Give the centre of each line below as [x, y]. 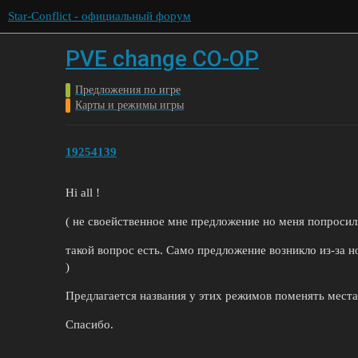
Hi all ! [83, 192]
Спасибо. [89, 324]
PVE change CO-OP [162, 59]
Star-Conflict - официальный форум [99, 16]
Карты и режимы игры [129, 105]
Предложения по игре [128, 90]
